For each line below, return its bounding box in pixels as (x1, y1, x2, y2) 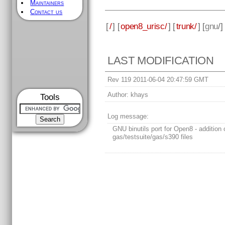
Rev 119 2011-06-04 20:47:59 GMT (107, 76, 209, 84)
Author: (107, 91, 129, 99)
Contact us (30, 8, 63, 16)
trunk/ (176, 21, 197, 31)
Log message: (107, 113, 149, 121)
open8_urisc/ (121, 21, 167, 31)
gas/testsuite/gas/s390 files (113, 133, 193, 141)
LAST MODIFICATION (107, 54, 214, 67)
